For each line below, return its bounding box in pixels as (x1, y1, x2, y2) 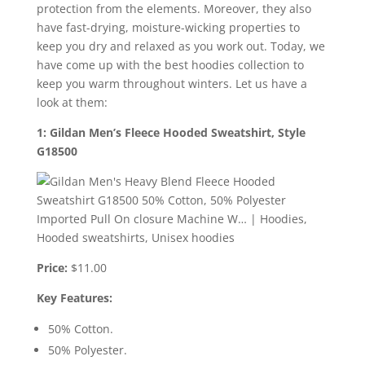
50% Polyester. (47, 341, 127, 358)
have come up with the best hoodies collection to (36, 56, 304, 73)
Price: (36, 259, 68, 275)
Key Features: (36, 289, 112, 306)
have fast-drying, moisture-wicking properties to (36, 19, 300, 35)
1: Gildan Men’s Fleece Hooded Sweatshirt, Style (36, 124, 306, 140)
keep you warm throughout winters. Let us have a (36, 75, 307, 91)
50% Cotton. (47, 320, 113, 336)
